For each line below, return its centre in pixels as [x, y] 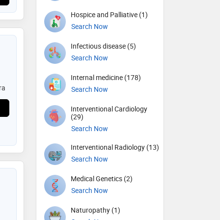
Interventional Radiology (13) [115, 147]
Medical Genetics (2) [102, 179]
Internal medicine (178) [106, 78]
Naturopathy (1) [96, 210]
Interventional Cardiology [109, 109]
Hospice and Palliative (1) [109, 15]
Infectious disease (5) [103, 46]
